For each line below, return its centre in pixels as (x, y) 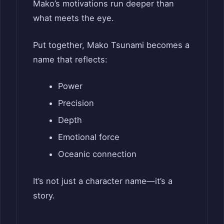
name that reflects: (70, 59)
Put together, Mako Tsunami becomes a (111, 45)
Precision (76, 103)
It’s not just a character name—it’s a (103, 181)
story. (44, 196)
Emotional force (88, 137)
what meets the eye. (73, 18)
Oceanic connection (97, 154)
